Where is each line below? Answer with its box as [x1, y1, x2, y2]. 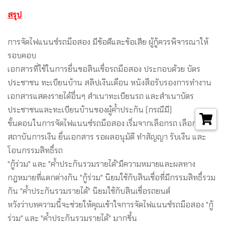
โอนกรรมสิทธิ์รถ [8, 145, 63, 156]
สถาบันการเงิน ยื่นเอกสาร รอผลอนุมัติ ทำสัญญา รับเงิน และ [8, 131, 206, 142]
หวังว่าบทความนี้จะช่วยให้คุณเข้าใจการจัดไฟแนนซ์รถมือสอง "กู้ [8, 199, 213, 210]
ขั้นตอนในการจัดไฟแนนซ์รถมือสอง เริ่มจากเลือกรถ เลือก [8, 118, 197, 129]
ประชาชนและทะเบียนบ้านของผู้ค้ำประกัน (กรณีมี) [8, 104, 172, 115]
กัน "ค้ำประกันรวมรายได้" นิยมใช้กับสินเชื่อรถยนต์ [8, 185, 170, 196]
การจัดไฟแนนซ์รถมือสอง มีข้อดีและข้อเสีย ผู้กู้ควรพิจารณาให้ [8, 36, 208, 47]
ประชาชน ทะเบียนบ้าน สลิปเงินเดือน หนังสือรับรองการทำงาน [8, 77, 211, 88]
